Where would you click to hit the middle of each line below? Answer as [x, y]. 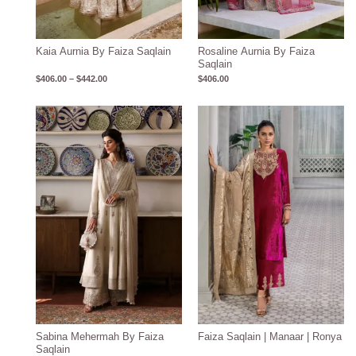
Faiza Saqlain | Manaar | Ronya [270, 337]
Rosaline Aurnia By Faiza [256, 51]
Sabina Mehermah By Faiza [100, 337]
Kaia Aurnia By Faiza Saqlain [104, 51]
